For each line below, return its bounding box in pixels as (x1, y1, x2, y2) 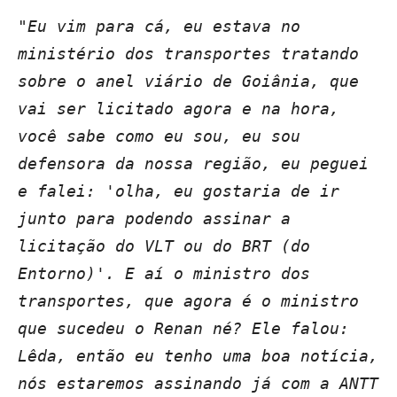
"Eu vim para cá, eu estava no (18, 17, 300, 35)
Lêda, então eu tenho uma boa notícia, (18, 346, 378, 365)
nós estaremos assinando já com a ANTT (18, 374, 378, 393)
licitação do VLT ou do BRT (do (18, 237, 310, 255)
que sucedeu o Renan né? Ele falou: (18, 319, 349, 338)
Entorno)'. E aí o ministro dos (18, 264, 310, 283)
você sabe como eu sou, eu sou (18, 127, 300, 145)
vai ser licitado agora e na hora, (18, 99, 339, 118)
